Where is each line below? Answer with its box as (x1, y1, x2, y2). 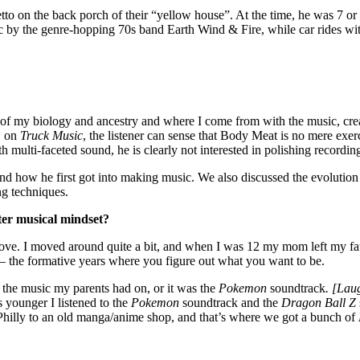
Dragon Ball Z (281, 296, 356, 310)
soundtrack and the (179, 296, 281, 310)
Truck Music (20, 129, 83, 143)
